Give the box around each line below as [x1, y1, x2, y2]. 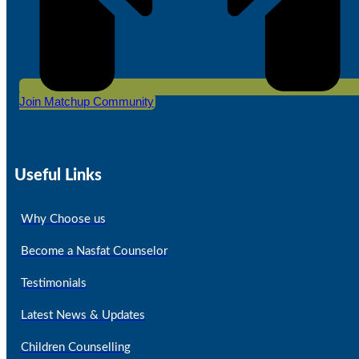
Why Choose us [21, 212, 106, 225]
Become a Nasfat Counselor [21, 244, 167, 257]
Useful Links [14, 167, 102, 184]
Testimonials [21, 276, 87, 289]
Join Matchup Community [19, 94, 154, 108]
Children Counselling [21, 341, 131, 353]
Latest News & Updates [21, 309, 145, 321]
